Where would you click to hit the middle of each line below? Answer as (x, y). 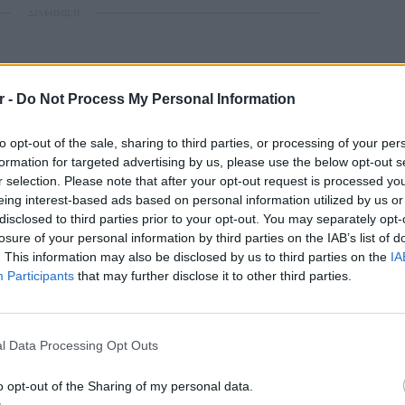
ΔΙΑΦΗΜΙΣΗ (53, 13)
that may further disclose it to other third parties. (213, 275)
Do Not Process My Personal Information (156, 99)
